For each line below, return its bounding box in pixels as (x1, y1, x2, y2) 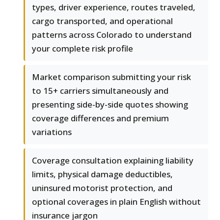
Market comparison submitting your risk (32, 71, 191, 83)
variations (32, 126, 72, 138)
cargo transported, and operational (32, 15, 173, 27)
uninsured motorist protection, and (32, 182, 172, 194)
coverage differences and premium (32, 112, 169, 124)
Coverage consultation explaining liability (32, 155, 193, 166)
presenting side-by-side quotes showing (32, 99, 188, 110)
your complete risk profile (32, 43, 133, 55)
